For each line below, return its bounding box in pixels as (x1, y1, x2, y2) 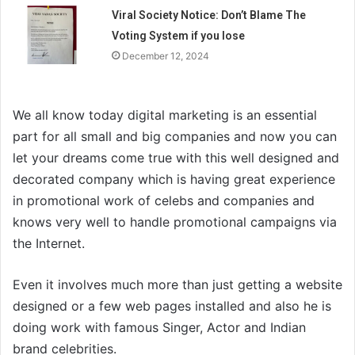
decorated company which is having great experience (13, 171, 335, 188)
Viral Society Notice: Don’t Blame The (112, 9, 307, 22)
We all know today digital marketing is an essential (13, 107, 317, 124)
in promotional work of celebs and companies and (13, 193, 315, 209)
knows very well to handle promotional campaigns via (13, 214, 337, 231)
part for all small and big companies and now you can (13, 128, 337, 145)
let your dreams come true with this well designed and (13, 150, 339, 166)
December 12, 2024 (122, 50, 210, 63)
